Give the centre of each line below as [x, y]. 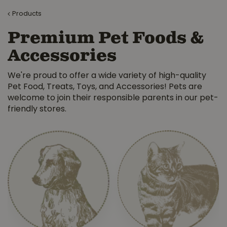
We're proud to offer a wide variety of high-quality [107, 76]
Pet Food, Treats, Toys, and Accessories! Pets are [105, 87]
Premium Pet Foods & [106, 38]
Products [27, 14]
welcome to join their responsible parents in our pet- [113, 98]
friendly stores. [37, 109]
